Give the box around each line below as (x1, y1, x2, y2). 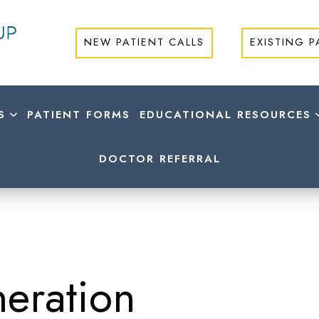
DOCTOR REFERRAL (98, 151, 221, 167)
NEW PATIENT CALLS (84, 34, 204, 49)
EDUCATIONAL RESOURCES (139, 107, 311, 122)
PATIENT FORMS (26, 107, 130, 122)
